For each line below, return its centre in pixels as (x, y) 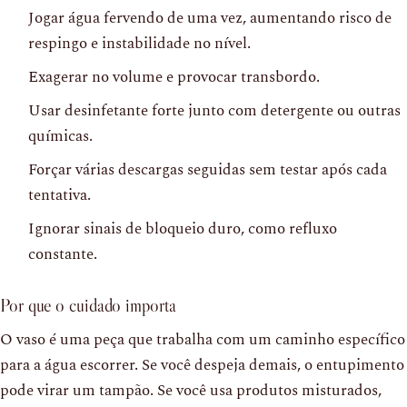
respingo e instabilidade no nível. (139, 43)
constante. (63, 254)
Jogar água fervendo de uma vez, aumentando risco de (210, 18)
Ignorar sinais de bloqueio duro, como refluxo (183, 228)
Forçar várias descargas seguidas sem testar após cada (208, 169)
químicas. (60, 136)
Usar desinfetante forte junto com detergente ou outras (214, 110)
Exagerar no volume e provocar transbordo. (174, 77)
